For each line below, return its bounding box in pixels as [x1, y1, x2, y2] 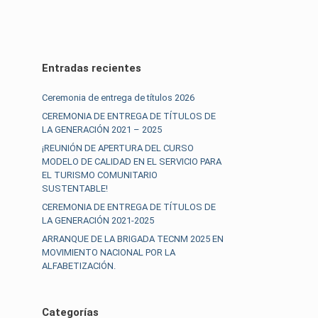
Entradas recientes [42, 61, 142, 75]
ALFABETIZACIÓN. [42, 260, 116, 271]
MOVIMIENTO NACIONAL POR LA [42, 246, 176, 258]
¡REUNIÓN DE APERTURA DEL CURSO [42, 142, 194, 153]
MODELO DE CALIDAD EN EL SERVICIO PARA [42, 155, 222, 167]
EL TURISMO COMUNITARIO [42, 169, 158, 180]
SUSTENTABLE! [42, 182, 109, 194]
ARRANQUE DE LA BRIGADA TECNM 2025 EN [42, 233, 224, 244]
